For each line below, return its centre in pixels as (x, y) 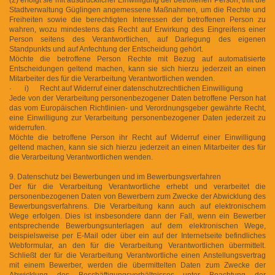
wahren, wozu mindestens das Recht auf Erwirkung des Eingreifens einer (137, 29)
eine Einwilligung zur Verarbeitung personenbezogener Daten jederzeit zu (137, 118)
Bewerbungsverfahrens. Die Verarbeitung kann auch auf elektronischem (137, 206)
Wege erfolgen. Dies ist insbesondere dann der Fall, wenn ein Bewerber (137, 216)
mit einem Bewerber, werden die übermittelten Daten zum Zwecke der (137, 265)
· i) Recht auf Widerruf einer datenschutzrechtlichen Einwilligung (126, 88)
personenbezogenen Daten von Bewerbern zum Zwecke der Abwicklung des (137, 196)
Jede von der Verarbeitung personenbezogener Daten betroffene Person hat (137, 98)
